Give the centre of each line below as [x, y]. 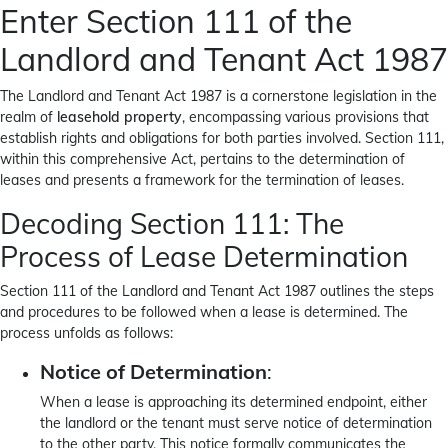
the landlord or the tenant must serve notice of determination [236, 423]
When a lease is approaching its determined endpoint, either [233, 402]
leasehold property [119, 117]
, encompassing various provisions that [305, 117]
